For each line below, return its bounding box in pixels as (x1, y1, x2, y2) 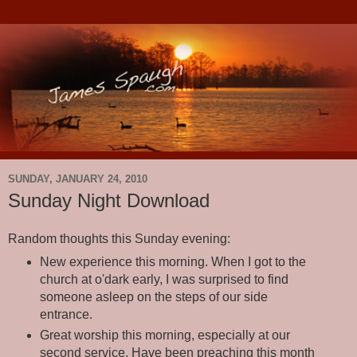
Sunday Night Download (8, 190, 210, 212)
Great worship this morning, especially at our (39, 328, 290, 342)
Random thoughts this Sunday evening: (8, 231, 230, 245)
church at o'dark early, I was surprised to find (39, 272, 288, 286)
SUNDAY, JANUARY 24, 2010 (8, 172, 147, 185)
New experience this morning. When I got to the (39, 254, 306, 269)
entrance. (39, 307, 92, 321)
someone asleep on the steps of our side (39, 289, 268, 304)
